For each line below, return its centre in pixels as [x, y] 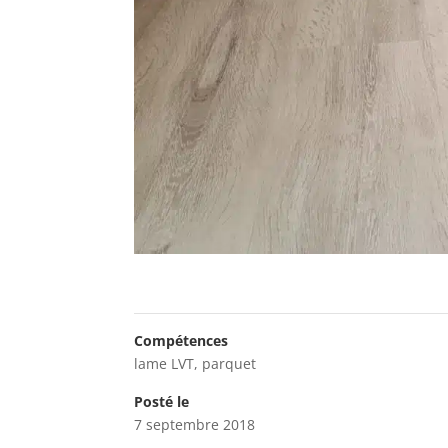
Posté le [162, 401]
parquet [229, 363]
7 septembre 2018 [195, 424]
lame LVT [164, 363]
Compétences [181, 340]
